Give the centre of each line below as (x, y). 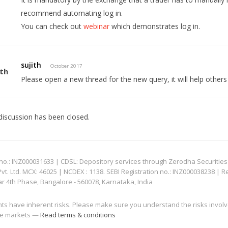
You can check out (52, 26)
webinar (97, 26)
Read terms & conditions (78, 215)
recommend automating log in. (72, 13)
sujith (31, 65)
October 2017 (67, 66)
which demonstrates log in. (155, 26)
